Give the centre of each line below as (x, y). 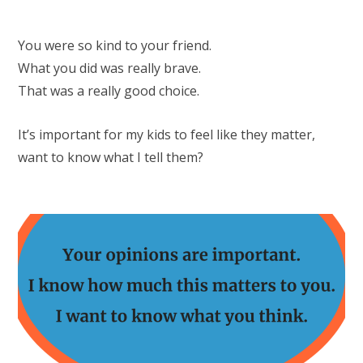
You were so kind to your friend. (115, 45)
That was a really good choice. (109, 90)
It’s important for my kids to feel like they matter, (167, 135)
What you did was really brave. (109, 68)
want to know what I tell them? (111, 157)
